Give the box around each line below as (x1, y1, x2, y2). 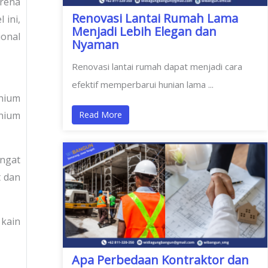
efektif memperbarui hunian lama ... (71, 78, 214, 90)
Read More (78, 108, 122, 120)
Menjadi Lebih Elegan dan (71, 23, 217, 39)
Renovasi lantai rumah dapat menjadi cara (71, 60, 242, 72)
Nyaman (71, 36, 119, 53)
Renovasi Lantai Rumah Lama (71, 10, 238, 26)
